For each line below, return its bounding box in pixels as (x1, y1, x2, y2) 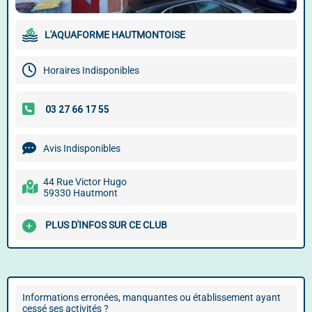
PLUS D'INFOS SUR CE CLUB (45, 219, 167, 231)
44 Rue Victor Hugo (43, 176, 127, 187)
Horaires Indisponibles (43, 65, 139, 76)
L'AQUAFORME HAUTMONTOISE (45, 29, 185, 40)
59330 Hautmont (43, 187, 118, 198)
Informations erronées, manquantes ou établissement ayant (22, 292, 281, 303)
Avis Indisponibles (43, 143, 120, 154)
